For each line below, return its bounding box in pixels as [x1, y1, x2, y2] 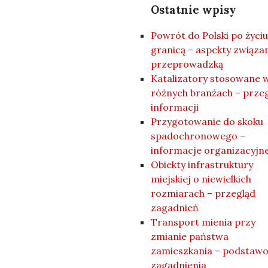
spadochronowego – [151, 129, 245, 142]
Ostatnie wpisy [151, 2, 236, 17]
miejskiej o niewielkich [151, 172, 251, 185]
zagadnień [151, 201, 199, 214]
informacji [151, 100, 199, 113]
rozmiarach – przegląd [151, 187, 255, 199]
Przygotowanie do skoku [151, 115, 263, 127]
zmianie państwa [151, 230, 229, 242]
